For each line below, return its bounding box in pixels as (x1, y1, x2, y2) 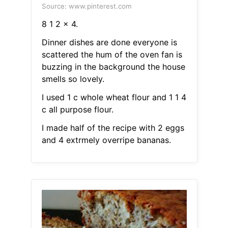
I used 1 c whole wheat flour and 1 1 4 (41, 92, 186, 103)
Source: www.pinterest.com (41, 2, 132, 11)
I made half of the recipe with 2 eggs (41, 123, 184, 133)
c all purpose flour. (41, 104, 113, 115)
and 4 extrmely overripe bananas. (41, 135, 171, 146)
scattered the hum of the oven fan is (41, 49, 182, 60)
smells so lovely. (41, 74, 104, 84)
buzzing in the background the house (41, 62, 185, 72)
